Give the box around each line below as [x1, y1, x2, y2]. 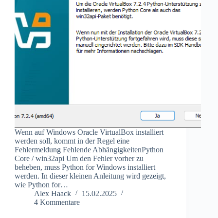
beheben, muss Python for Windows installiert [15, 163, 155, 171]
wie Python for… [15, 180, 68, 189]
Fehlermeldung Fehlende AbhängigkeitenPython [15, 145, 163, 154]
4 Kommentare [34, 198, 80, 206]
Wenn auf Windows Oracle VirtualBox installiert [15, 127, 163, 136]
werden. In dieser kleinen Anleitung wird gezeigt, [15, 171, 166, 180]
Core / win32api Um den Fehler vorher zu [15, 154, 144, 163]
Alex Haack [34, 189, 71, 198]
